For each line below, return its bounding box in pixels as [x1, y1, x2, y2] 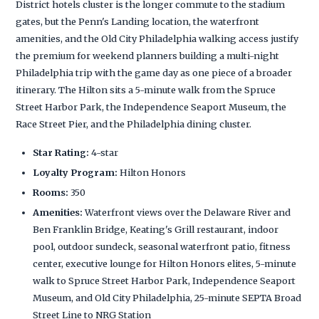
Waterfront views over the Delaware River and [83, 206, 291, 218]
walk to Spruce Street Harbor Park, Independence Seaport [33, 274, 296, 286]
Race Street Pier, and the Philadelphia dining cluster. [16, 117, 252, 130]
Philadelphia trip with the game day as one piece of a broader [16, 66, 293, 78]
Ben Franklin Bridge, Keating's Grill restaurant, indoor [33, 223, 279, 235]
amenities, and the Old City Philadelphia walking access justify [16, 32, 299, 44]
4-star [89, 146, 119, 158]
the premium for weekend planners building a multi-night [16, 49, 280, 61]
